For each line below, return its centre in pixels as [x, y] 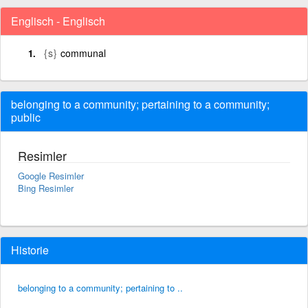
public [26, 117]
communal [83, 53]
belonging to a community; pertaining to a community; [140, 104]
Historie [30, 250]
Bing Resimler [46, 188]
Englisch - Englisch [58, 21]
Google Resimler [51, 175]
